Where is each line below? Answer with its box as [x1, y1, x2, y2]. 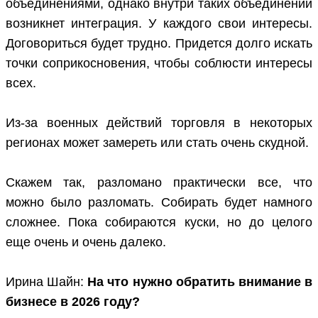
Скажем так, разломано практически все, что [6, 175, 312, 190]
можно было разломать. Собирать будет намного [6, 195, 312, 210]
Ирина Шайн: [6, 275, 88, 290]
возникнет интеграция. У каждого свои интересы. [6, 16, 312, 31]
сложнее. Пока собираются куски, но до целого [6, 215, 312, 230]
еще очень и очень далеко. [6, 235, 166, 250]
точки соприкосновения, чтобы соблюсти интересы [6, 56, 312, 71]
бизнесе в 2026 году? [6, 295, 140, 309]
